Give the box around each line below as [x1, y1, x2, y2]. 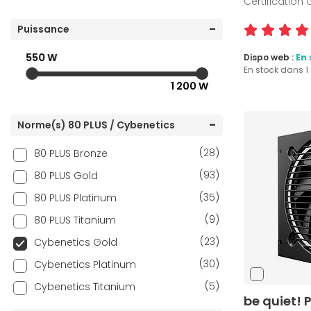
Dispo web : [244, 51, 296, 64]
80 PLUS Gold [34, 169, 98, 183]
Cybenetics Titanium [34, 280, 135, 294]
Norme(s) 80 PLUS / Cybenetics [17, 118, 175, 133]
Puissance [17, 22, 69, 37]
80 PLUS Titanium [34, 213, 116, 228]
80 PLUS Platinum [34, 191, 117, 205]
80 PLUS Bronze [34, 146, 108, 161]
